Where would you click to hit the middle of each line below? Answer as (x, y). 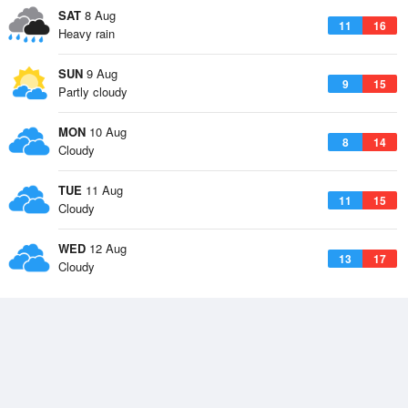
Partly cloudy (93, 92)
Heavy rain (87, 33)
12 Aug (106, 248)
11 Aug (102, 190)
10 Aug (106, 132)
